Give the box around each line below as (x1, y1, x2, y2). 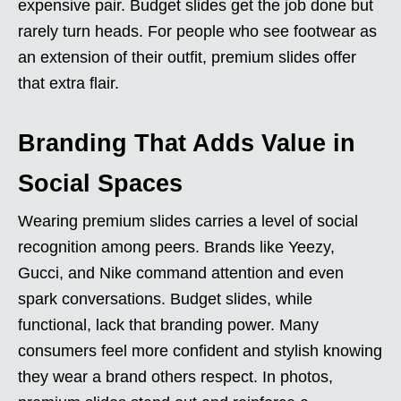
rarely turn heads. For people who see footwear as (18, 21, 377, 40)
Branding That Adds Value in (18, 129, 355, 157)
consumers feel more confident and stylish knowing (18, 341, 382, 360)
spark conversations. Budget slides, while (18, 289, 312, 308)
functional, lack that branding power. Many (18, 315, 319, 334)
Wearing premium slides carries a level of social (18, 211, 358, 230)
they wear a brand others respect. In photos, (18, 367, 333, 386)
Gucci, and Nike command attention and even (18, 263, 344, 282)
